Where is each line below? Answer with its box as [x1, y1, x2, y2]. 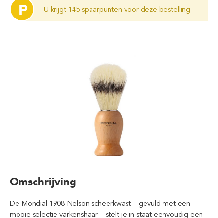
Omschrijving [10, 175, 76, 188]
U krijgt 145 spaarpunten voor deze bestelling [44, 5, 190, 14]
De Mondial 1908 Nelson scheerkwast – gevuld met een [10, 199, 190, 208]
